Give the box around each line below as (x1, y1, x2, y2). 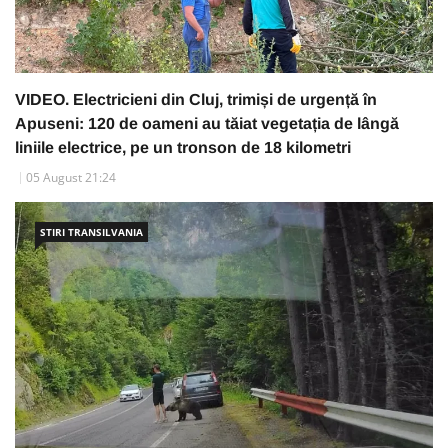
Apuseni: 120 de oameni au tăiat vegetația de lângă (15, 114, 399, 132)
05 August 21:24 (26, 168, 116, 186)
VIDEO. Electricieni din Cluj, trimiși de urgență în (15, 90, 377, 108)
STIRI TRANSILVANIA (40, 224, 143, 239)
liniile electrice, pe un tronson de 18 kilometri (15, 138, 351, 156)
